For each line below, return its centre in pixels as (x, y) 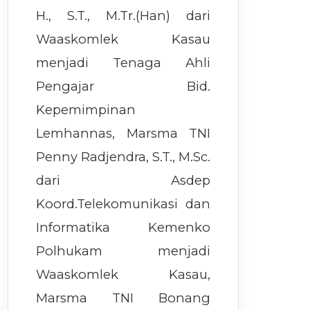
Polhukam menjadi (124, 251)
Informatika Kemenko (124, 228)
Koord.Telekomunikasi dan (124, 204)
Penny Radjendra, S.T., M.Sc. (124, 157)
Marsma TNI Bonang (124, 298)
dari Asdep (124, 181)
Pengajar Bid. (124, 86)
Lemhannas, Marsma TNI (124, 134)
